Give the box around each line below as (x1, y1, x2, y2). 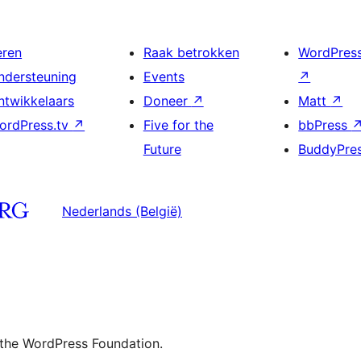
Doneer (143, 92, 192, 109)
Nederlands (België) (62, 203, 182, 220)
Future (143, 140, 181, 157)
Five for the (143, 116, 214, 133)
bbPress (298, 116, 352, 133)
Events (143, 68, 185, 85)
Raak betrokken (143, 44, 239, 60)
